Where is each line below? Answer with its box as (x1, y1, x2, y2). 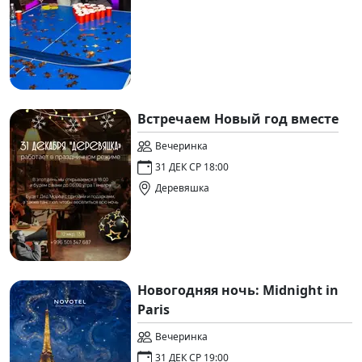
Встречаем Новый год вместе (137, 109, 339, 128)
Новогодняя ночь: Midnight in (137, 280, 339, 299)
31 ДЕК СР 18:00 (155, 159, 229, 174)
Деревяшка (155, 180, 209, 195)
